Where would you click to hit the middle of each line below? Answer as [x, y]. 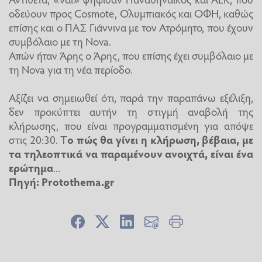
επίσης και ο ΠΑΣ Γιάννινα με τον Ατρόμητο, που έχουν [131, 27]
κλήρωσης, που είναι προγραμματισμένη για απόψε [131, 125]
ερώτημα [31, 167]
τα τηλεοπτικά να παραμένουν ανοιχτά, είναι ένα [131, 153]
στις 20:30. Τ [38, 139]
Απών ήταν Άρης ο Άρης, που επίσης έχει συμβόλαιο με [131, 55]
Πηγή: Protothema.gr [62, 181]
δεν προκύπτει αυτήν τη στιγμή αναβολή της [131, 111]
